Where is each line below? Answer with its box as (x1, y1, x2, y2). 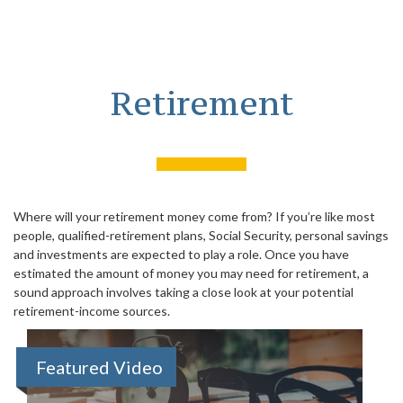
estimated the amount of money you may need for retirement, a (13, 265, 369, 281)
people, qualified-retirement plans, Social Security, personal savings (13, 228, 389, 243)
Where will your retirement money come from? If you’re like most (13, 209, 375, 224)
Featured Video (36, 356, 163, 378)
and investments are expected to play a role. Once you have (13, 246, 349, 262)
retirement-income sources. (13, 303, 170, 318)
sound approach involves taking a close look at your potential (13, 284, 354, 300)
